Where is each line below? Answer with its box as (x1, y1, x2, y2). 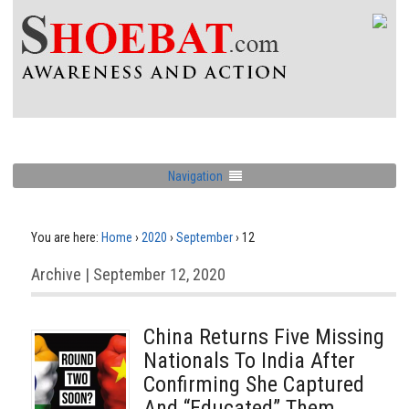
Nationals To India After (143, 348, 355, 373)
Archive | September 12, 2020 (31, 265, 225, 284)
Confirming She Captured (143, 372, 364, 397)
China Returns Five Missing (143, 324, 384, 350)
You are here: (31, 230, 99, 245)
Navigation (167, 168, 223, 184)
